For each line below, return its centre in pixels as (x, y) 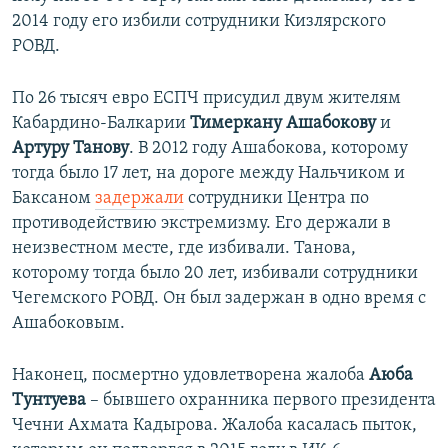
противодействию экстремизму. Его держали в (201, 224)
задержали (139, 199)
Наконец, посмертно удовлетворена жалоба (190, 376)
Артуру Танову (70, 149)
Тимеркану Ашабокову (283, 124)
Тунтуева (49, 401)
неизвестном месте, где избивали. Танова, (184, 249)
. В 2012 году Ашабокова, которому (268, 149)
